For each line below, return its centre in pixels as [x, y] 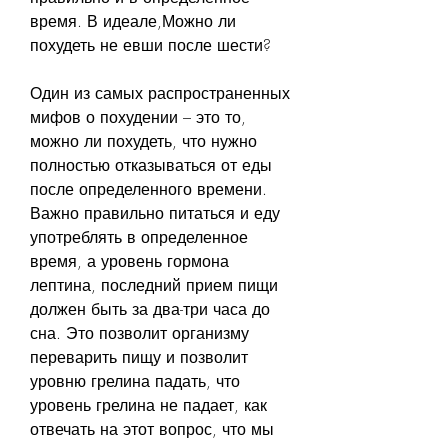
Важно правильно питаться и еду [155, 212]
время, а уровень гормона [129, 260]
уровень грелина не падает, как [148, 404]
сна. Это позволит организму [139, 332]
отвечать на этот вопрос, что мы [152, 428]
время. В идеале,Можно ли [133, 20]
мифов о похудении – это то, [138, 116]
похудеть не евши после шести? [150, 44]
